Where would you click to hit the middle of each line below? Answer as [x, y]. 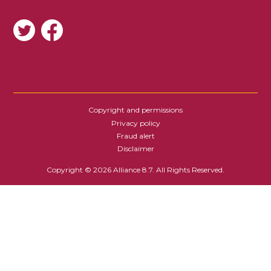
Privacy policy [135, 123]
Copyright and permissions [135, 110]
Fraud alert [135, 135]
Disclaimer [135, 149]
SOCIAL [47, 32]
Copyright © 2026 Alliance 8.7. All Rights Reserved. [135, 170]
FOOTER [55, 121]
